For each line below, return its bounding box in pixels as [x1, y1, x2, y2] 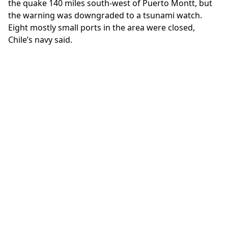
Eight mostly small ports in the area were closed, [8, 21, 195, 33]
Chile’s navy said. [8, 34, 72, 45]
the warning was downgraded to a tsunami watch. [8, 9, 202, 21]
